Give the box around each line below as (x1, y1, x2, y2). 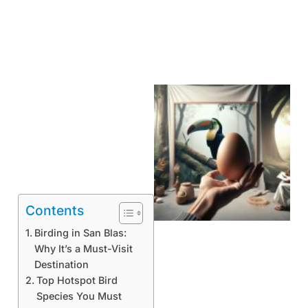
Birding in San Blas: (34, 226, 126, 239)
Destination (34, 258, 89, 270)
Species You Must (36, 289, 122, 302)
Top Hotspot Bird (36, 274, 118, 286)
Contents (25, 201, 84, 219)
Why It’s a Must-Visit (34, 242, 133, 254)
